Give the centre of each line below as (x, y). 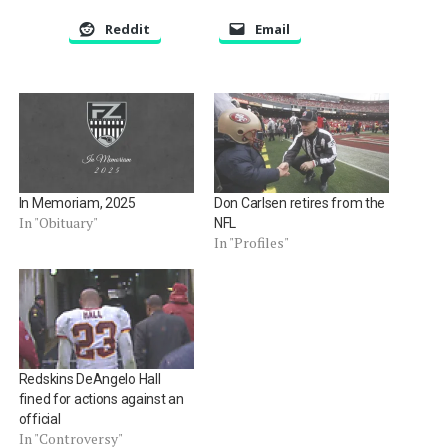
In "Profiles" (251, 242)
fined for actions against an (101, 399)
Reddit (127, 28)
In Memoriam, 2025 (77, 202)
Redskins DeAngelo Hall (89, 379)
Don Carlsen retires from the (299, 202)
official (39, 419)
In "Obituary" (58, 222)
